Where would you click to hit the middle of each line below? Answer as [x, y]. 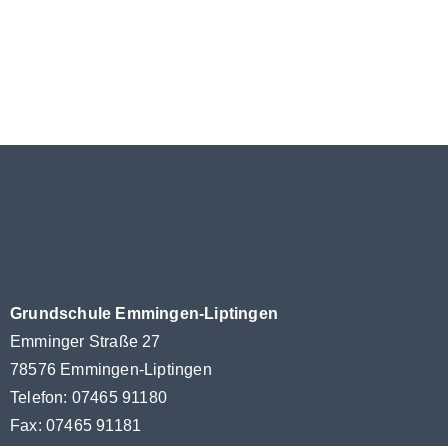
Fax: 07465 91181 [76, 426]
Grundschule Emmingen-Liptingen [144, 314]
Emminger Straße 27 [85, 342]
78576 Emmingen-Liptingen [111, 370]
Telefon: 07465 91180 [88, 398]
